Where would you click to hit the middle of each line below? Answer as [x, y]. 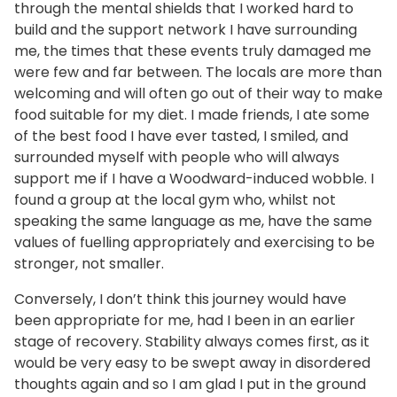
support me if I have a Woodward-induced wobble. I [194, 179]
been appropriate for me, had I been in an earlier [185, 321]
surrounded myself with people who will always [177, 158]
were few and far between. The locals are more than [198, 73]
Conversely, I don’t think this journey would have [180, 300]
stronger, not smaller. [89, 264]
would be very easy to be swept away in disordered [192, 363]
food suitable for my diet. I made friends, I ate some [192, 115]
